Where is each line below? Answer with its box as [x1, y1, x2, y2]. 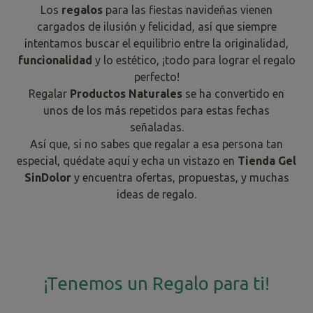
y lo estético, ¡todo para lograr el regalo [94, 53, 296, 66]
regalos [61, 3, 105, 16]
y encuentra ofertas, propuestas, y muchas [73, 170, 289, 184]
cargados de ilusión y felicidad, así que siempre [36, 20, 277, 33]
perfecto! [133, 70, 180, 83]
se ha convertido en [182, 87, 284, 100]
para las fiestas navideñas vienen [105, 3, 272, 16]
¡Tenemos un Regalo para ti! [43, 272, 270, 293]
